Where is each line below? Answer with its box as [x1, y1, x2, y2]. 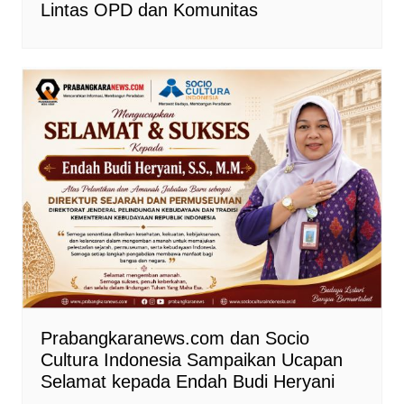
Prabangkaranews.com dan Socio [40, 328, 309, 349]
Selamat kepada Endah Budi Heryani [40, 372, 335, 392]
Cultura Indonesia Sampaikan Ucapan [40, 350, 343, 371]
